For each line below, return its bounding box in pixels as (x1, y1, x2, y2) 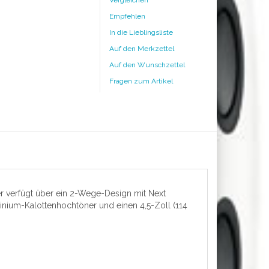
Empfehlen (109, 12, 145, 20)
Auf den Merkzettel (109, 44, 174, 53)
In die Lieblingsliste (109, 28, 173, 37)
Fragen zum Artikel (109, 77, 173, 85)
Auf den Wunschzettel (109, 61, 185, 69)
